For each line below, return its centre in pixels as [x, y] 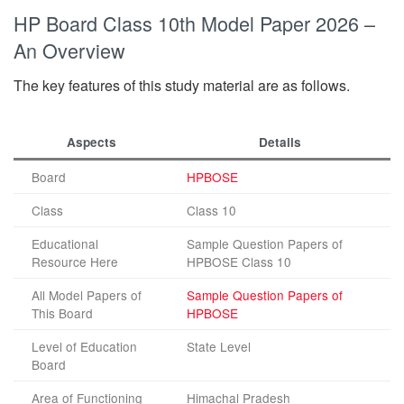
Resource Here [75, 261]
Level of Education [84, 346]
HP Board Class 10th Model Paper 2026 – [194, 23]
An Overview [69, 50]
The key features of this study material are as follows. [182, 85]
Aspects [91, 142]
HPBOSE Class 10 [239, 261]
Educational [65, 243]
